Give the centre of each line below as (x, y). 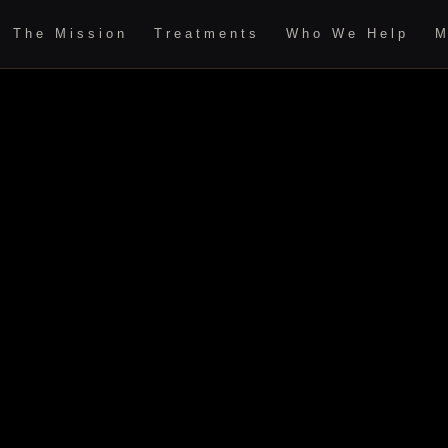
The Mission (70, 33)
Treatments (207, 33)
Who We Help (347, 33)
